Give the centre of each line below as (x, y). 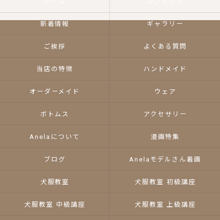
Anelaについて (55, 137)
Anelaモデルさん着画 (165, 159)
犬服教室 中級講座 (55, 205)
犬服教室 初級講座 (165, 182)
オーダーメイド (55, 92)
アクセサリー (165, 114)
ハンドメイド (165, 69)
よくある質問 (165, 46)
